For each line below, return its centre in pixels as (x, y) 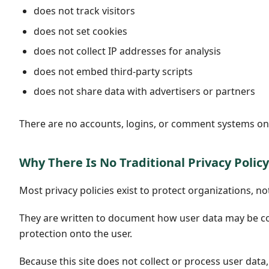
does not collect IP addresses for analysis (127, 51)
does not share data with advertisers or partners (144, 92)
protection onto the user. (76, 233)
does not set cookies (80, 31)
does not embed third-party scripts (113, 71)
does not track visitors (84, 11)
